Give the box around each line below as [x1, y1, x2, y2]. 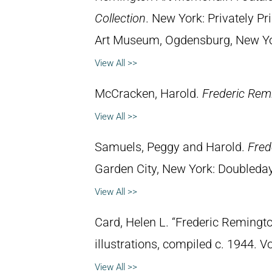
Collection [95, 11, 146, 25]
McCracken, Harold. [95, 86, 202, 101]
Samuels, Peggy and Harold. [95, 140, 248, 154]
